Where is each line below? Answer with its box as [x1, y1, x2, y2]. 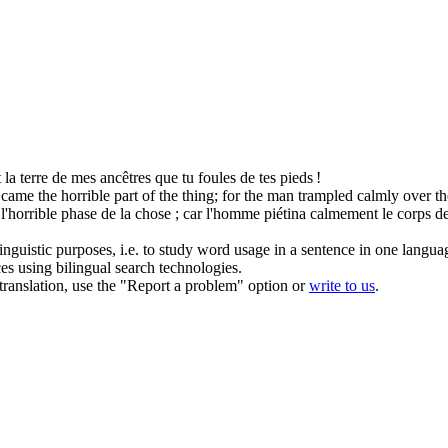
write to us [309, 276, 375, 294]
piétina [264, 204, 306, 222]
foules [198, 168, 236, 186]
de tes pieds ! [236, 168, 321, 186]
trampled [298, 186, 353, 204]
